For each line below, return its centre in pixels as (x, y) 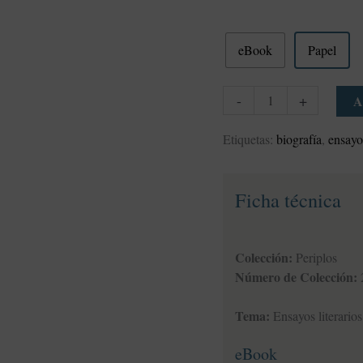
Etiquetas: (250, 139)
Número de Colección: (297, 277)
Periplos (315, 258)
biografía (299, 139)
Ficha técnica (288, 200)
